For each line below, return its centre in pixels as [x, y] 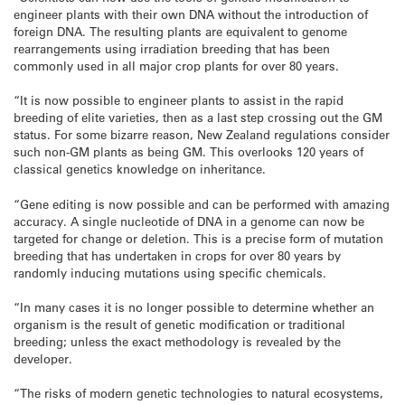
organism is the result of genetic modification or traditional [179, 324]
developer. [43, 358]
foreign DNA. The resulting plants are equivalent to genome [180, 32]
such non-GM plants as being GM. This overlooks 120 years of [188, 152]
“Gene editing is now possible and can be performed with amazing [202, 203]
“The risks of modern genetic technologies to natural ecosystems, [198, 393]
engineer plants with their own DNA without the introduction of [191, 14]
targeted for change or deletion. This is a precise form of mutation [198, 238]
